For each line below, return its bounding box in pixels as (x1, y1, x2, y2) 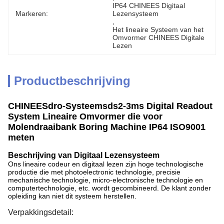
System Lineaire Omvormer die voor (8, 111, 162, 121)
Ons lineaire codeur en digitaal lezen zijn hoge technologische (8, 160, 203, 168)
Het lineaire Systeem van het (112, 25, 203, 33)
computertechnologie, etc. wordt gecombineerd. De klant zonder (8, 184, 211, 192)
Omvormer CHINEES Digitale (112, 33, 204, 41)
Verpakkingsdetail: (8, 208, 73, 216)
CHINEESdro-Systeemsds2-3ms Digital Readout (8, 101, 212, 111)
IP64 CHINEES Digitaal (112, 1, 185, 9)
